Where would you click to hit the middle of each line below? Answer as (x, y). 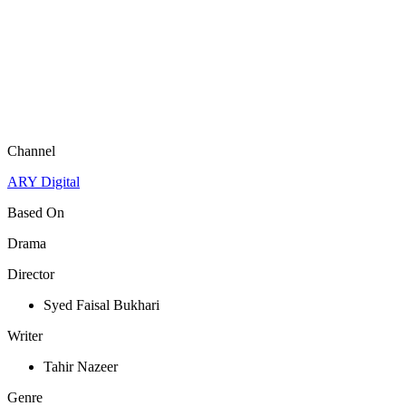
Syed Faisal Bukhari (101, 305)
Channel (31, 151)
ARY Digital (43, 182)
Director (31, 275)
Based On (36, 213)
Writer (25, 336)
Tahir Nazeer (81, 367)
